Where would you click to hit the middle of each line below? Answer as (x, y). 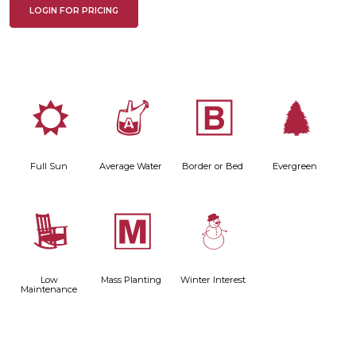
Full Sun (49, 166)
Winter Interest (213, 280)
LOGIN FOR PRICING (74, 11)
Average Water (131, 166)
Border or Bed (213, 166)
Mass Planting (131, 280)
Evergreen (294, 166)
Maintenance (49, 290)
